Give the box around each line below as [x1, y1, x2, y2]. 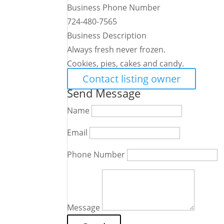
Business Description [67, 30, 147, 41]
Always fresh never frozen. [67, 44, 166, 55]
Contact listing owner [82, 72, 181, 85]
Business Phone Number [67, 2, 161, 13]
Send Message [67, 85, 141, 100]
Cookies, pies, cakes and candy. [67, 58, 184, 69]
